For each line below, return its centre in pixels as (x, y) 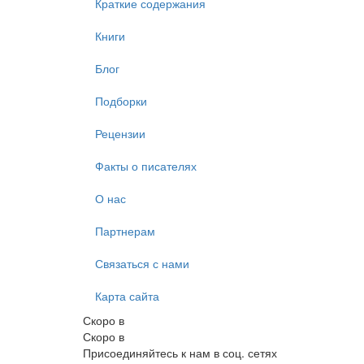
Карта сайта (127, 295)
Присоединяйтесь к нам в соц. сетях (180, 352)
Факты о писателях (146, 165)
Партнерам (125, 230)
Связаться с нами (142, 263)
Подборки (121, 100)
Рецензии (120, 133)
